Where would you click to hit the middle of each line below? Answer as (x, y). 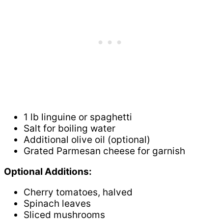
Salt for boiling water (69, 128)
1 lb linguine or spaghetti (78, 117)
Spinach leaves (57, 203)
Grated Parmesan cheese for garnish (104, 151)
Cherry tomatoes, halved (78, 192)
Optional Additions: (48, 171)
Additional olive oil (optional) (87, 139)
